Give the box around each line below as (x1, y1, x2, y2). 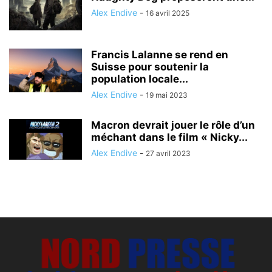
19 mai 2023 (146, 90, 188, 100)
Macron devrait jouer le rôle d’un (91, 118, 255, 131)
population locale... (91, 72, 188, 85)
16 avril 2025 (146, 8, 189, 18)
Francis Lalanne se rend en (91, 48, 228, 61)
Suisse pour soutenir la (91, 60, 209, 73)
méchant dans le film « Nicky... (91, 131, 248, 143)
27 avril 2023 (146, 148, 191, 158)
